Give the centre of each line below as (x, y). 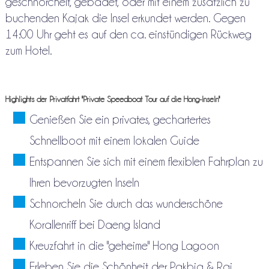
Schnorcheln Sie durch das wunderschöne (126, 204)
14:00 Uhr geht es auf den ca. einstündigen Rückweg (128, 35)
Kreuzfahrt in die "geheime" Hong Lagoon (124, 246)
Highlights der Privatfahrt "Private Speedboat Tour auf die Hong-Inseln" (112, 99)
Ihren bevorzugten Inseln (84, 183)
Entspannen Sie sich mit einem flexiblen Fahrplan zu (146, 162)
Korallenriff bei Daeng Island (95, 225)
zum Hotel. (28, 51)
